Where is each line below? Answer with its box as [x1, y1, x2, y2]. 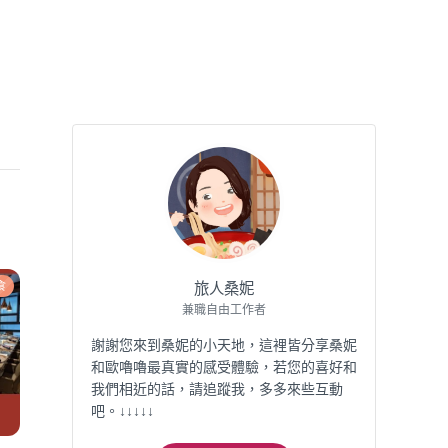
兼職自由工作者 [182, 302, 266, 317]
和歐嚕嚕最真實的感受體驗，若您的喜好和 [91, 358, 357, 375]
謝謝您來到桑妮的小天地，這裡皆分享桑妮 [91, 336, 357, 353]
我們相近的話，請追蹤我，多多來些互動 [91, 380, 343, 397]
